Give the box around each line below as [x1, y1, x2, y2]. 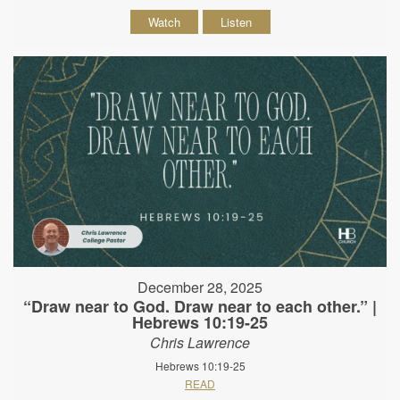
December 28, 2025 [137, 276, 262, 297]
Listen [221, 13, 252, 31]
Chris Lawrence [150, 331, 250, 353]
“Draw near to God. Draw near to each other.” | [23, 294, 377, 318]
